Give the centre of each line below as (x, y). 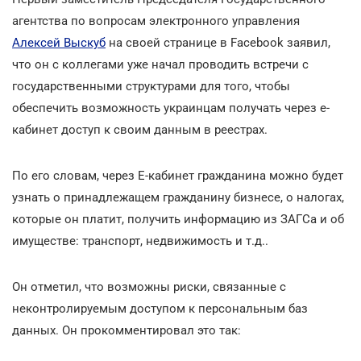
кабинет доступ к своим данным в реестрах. (140, 129)
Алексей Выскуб (59, 42)
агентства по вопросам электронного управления (156, 21)
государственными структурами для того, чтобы (151, 86)
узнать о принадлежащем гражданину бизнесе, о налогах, (178, 197)
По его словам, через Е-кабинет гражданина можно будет (178, 175)
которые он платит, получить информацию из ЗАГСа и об (178, 219)
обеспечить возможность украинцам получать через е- (171, 108)
